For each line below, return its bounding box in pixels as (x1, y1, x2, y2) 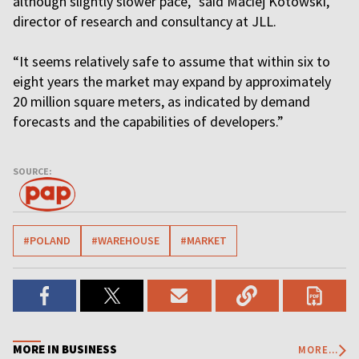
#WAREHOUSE (91, 233, 159, 248)
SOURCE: (13, 165, 52, 177)
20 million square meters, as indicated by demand (13, 92, 310, 111)
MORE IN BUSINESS (13, 341, 117, 357)
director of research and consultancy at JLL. (13, 12, 276, 30)
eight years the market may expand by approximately (13, 72, 331, 91)
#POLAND (23, 233, 71, 248)
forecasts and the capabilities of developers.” (13, 112, 284, 131)
